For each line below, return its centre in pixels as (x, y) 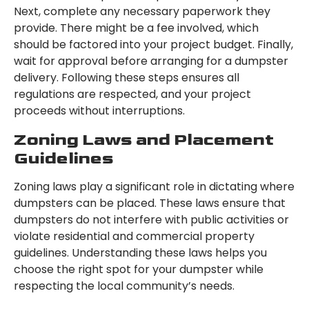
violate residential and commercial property (134, 237)
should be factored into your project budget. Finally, (153, 45)
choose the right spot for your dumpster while (139, 270)
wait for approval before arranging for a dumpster (151, 61)
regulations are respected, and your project (132, 94)
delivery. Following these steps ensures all (127, 78)
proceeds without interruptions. (99, 111)
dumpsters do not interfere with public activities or (151, 220)
